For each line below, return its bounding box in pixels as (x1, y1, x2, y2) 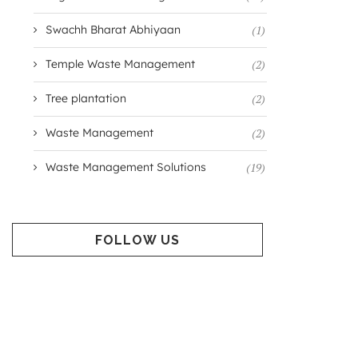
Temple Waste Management (45, 57, 195, 71)
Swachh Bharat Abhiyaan (45, 22, 181, 37)
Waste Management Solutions (45, 160, 206, 174)
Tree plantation (45, 91, 126, 105)
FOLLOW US (94, 233, 180, 248)
